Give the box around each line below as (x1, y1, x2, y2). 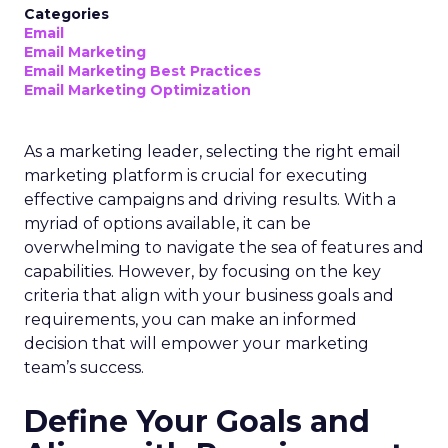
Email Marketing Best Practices (24, 62, 261, 80)
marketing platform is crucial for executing (24, 166, 368, 185)
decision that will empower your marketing (24, 334, 369, 353)
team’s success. (24, 358, 144, 377)
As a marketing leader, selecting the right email (24, 142, 401, 161)
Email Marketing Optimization (24, 81, 251, 99)
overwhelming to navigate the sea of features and (24, 238, 424, 257)
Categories (24, 5, 109, 23)
